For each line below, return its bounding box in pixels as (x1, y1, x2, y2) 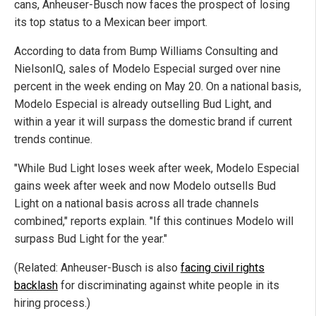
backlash (14, 279, 58, 293)
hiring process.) (14, 296, 90, 310)
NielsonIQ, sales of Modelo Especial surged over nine (14, 62, 281, 76)
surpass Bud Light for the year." (14, 232, 167, 246)
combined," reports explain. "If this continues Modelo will (14, 214, 293, 229)
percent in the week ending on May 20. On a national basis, (14, 80, 301, 94)
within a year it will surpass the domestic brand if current (14, 115, 292, 129)
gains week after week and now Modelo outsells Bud (14, 179, 276, 193)
